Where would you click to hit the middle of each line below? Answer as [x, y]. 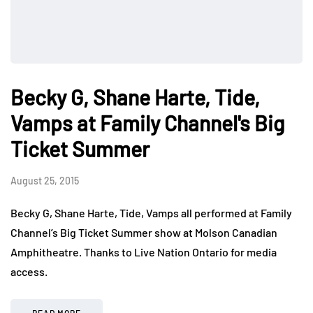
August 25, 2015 [45, 180]
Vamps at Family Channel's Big [147, 123]
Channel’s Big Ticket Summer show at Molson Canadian [144, 232]
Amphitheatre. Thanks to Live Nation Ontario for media [144, 252]
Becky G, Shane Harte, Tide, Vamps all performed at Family [151, 212]
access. [29, 271]
